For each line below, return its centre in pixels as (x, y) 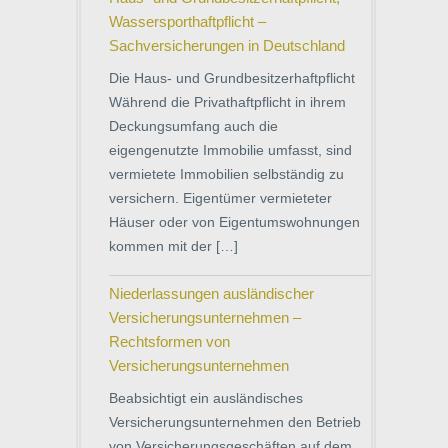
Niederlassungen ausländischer (211, 293)
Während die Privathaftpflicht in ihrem (227, 101)
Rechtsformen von (169, 341)
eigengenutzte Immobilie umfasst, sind (230, 149)
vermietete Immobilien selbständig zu (226, 173)
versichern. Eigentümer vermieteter (220, 197)
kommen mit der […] (173, 245)
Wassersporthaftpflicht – (187, 21)
